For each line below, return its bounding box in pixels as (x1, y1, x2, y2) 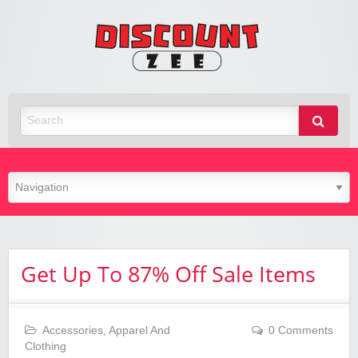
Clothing (25, 340, 66, 353)
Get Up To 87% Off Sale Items (21, 259, 316, 289)
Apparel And (109, 324, 170, 337)
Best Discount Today (8, 82, 112, 94)
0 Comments (268, 324, 333, 337)
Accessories (42, 324, 103, 337)
